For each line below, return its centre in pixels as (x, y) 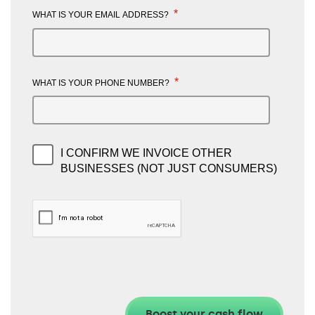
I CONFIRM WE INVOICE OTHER (146, 153)
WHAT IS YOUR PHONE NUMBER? (102, 83)
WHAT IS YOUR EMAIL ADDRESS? (102, 15)
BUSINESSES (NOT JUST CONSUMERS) (169, 169)
